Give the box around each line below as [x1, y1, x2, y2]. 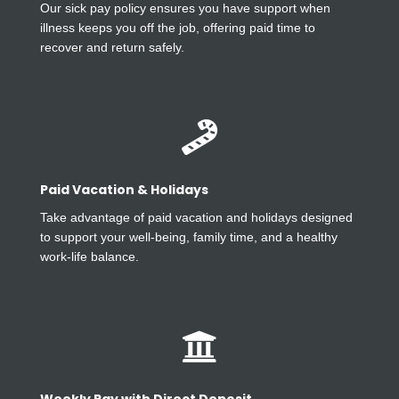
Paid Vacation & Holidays [39, 181, 208, 199]
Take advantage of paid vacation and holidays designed [39, 210, 353, 225]
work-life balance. [39, 249, 139, 265]
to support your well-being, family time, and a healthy [39, 230, 338, 245]
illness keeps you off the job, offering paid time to [39, 20, 315, 36]
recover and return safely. [39, 40, 184, 55]
